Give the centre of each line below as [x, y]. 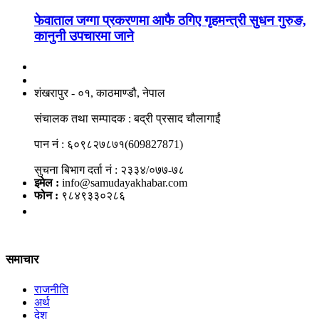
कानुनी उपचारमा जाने [84, 36]
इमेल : [47, 182]
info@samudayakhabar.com [123, 182]
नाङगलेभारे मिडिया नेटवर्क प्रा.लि [118, 65]
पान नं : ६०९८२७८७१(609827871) [109, 144]
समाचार [22, 260]
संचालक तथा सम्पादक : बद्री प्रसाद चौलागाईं [127, 118]
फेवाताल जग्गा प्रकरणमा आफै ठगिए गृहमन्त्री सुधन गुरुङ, [170, 20]
